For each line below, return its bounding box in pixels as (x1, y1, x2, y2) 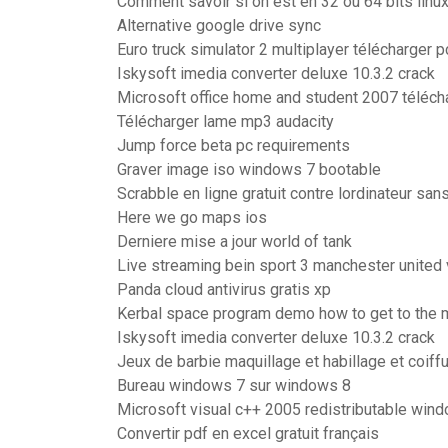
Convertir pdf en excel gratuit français (117, 424, 379, 443)
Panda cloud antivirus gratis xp (117, 280, 331, 299)
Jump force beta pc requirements (117, 136, 350, 155)
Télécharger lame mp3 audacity (117, 112, 334, 131)
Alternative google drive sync (117, 16, 321, 35)
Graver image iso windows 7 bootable (117, 160, 381, 179)
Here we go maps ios (117, 208, 267, 227)
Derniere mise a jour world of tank (117, 232, 352, 251)
